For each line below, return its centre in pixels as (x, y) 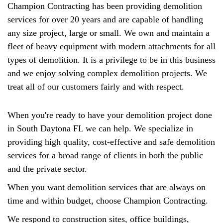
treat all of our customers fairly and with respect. (96, 87)
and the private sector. (47, 169)
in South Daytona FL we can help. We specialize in (100, 129)
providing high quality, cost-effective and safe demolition (111, 142)
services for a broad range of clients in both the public (105, 156)
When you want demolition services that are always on (107, 187)
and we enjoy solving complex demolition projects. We (107, 73)
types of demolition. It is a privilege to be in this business (111, 60)
